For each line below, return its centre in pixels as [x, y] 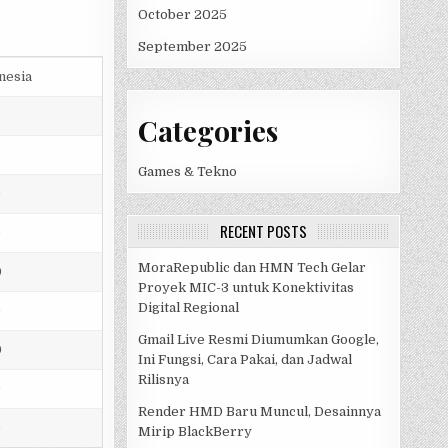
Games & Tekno [187, 172]
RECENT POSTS [263, 231]
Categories [208, 131]
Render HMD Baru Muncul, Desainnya [259, 412]
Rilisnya [163, 380]
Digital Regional [188, 308]
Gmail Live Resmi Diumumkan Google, [258, 340]
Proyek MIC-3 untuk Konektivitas [246, 288]
